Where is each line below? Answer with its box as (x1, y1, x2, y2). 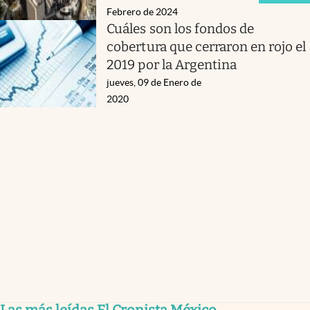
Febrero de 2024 (107, 6, 179, 17)
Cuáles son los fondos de (107, 20, 255, 37)
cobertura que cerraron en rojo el (107, 38, 307, 55)
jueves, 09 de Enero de (107, 76, 202, 88)
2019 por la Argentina (107, 56, 237, 73)
